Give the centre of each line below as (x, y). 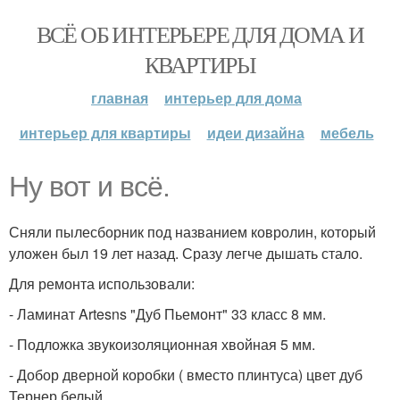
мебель (347, 133)
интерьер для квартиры (105, 133)
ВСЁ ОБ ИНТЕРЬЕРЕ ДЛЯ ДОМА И (200, 34)
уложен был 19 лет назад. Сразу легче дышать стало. (186, 253)
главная (120, 98)
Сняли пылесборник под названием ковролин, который (192, 232)
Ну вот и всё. (89, 187)
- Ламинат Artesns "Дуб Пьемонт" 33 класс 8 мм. (167, 314)
